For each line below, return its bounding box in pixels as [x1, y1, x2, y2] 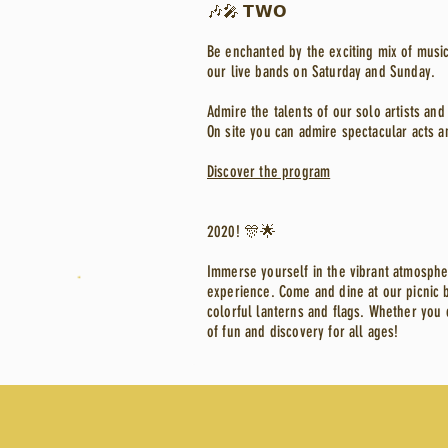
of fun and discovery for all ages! [207, 322, 399, 341]
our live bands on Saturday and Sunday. [207, 62, 436, 81]
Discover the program [207, 162, 331, 181]
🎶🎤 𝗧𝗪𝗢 [207, 2, 287, 21]
